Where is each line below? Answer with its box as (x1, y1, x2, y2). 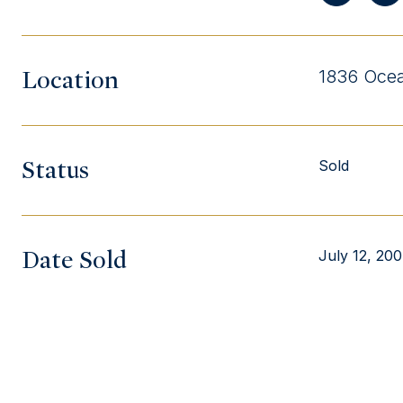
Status (22, 156, 89, 184)
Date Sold (22, 246, 127, 274)
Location (22, 66, 119, 94)
